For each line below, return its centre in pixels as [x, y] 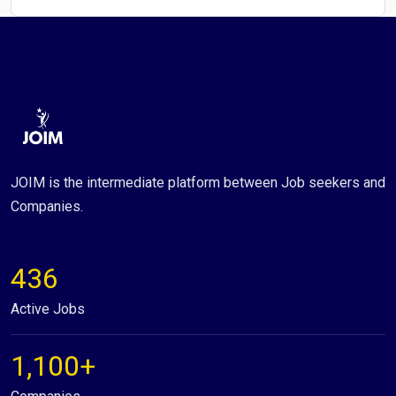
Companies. [47, 206]
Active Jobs [48, 309]
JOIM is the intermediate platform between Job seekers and [198, 183]
